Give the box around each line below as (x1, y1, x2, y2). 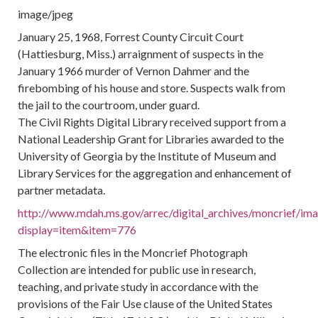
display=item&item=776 (18, 223, 137, 236)
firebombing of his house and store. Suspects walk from (18, 81, 286, 94)
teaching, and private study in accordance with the (18, 280, 259, 293)
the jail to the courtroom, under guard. (18, 98, 200, 111)
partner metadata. (18, 183, 106, 197)
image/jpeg (18, 7, 74, 21)
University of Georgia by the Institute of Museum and (18, 149, 277, 163)
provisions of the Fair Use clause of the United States (18, 297, 273, 310)
